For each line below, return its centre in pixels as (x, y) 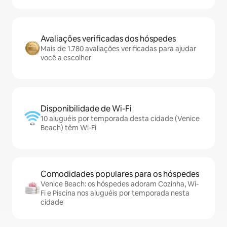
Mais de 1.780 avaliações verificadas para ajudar (118, 49)
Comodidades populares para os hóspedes (120, 174)
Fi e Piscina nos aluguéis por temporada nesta (115, 193)
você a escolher (66, 58)
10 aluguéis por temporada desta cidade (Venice (120, 119)
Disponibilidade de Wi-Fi (86, 109)
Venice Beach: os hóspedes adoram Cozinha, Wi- (120, 184)
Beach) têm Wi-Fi (68, 128)
